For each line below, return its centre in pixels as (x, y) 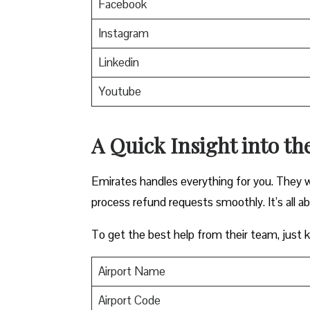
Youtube (119, 91)
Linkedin (118, 62)
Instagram (123, 33)
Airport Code (129, 300)
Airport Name (131, 271)
